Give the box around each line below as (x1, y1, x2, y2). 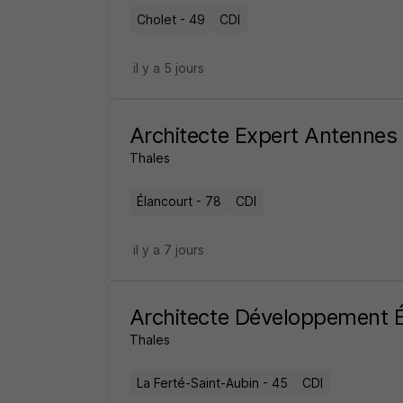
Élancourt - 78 (136, 193, 221, 209)
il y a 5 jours (132, 60, 204, 76)
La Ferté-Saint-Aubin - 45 (136, 375, 288, 390)
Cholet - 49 (136, 12, 205, 27)
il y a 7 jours (132, 242, 204, 257)
